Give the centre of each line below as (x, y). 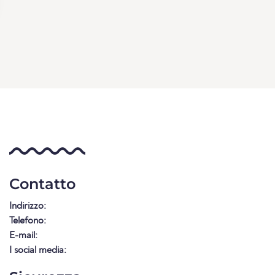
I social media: (38, 250)
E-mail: (23, 235)
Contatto (42, 184)
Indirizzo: (28, 206)
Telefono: (28, 221)
